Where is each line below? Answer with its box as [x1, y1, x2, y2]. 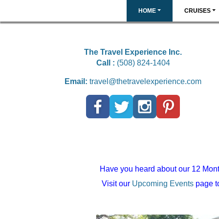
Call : [96, 59, 115, 67]
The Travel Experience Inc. [84, 48, 182, 56]
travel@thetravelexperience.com [89, 77, 201, 86]
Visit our [101, 179, 132, 188]
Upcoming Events [131, 179, 194, 188]
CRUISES [184, 7, 211, 14]
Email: [65, 77, 89, 86]
